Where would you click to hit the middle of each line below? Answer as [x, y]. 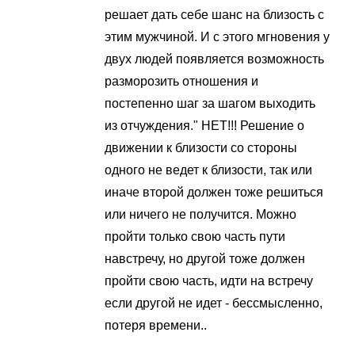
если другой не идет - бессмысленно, [214, 303]
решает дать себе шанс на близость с [214, 15]
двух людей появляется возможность [214, 59]
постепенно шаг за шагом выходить [210, 103]
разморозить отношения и [181, 81]
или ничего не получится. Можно [200, 214]
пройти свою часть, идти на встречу [209, 281]
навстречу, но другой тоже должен [205, 259]
